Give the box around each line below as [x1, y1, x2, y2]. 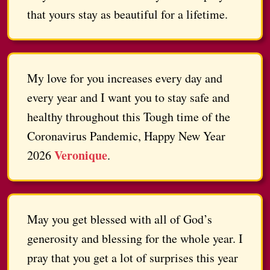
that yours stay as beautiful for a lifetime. [27, 6, 228, 23]
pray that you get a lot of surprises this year [27, 250, 238, 266]
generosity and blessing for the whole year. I [27, 230, 243, 247]
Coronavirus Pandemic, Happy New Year [27, 128, 225, 145]
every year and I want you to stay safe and [27, 89, 230, 106]
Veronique [54, 146, 107, 165]
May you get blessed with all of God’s [27, 211, 212, 228]
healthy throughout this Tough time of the [27, 108, 230, 125]
